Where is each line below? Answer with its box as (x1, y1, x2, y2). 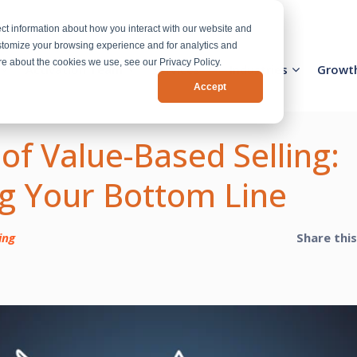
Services (152, 61, 200, 78)
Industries (229, 61, 288, 78)
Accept (194, 80, 227, 92)
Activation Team (25, 61, 123, 78)
